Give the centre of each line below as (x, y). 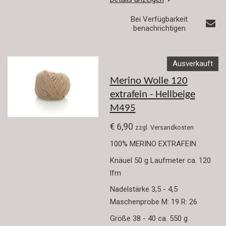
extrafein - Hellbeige (152, 95)
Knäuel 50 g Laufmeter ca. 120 (160, 160)
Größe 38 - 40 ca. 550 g (150, 218)
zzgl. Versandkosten (164, 127)
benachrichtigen (159, 28)
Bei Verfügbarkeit (159, 19)
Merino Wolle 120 (149, 81)
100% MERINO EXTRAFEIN (153, 144)
